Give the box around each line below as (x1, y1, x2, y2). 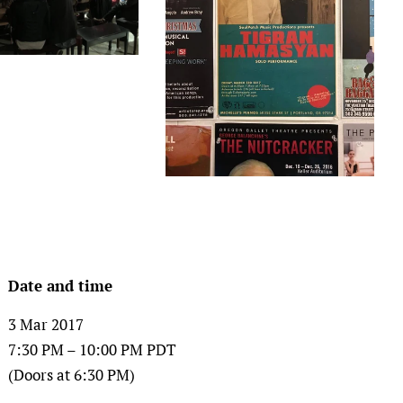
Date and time (8, 275, 113, 297)
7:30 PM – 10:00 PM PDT (8, 339, 177, 361)
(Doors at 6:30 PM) (8, 364, 136, 386)
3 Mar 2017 (8, 314, 85, 336)
